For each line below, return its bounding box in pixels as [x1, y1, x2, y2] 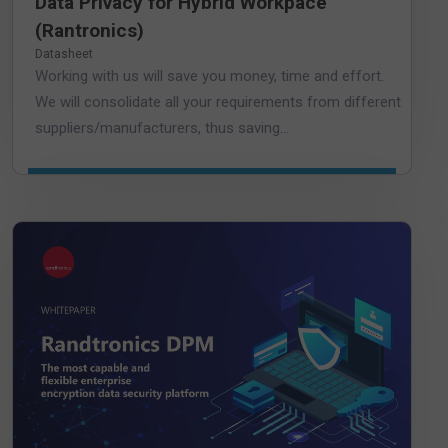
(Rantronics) [35, 19, 144, 43]
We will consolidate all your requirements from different [35, 93, 401, 112]
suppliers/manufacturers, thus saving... [35, 119, 289, 138]
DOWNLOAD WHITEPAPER [127, 194, 297, 208]
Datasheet [35, 47, 93, 62]
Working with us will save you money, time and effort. [35, 67, 384, 86]
